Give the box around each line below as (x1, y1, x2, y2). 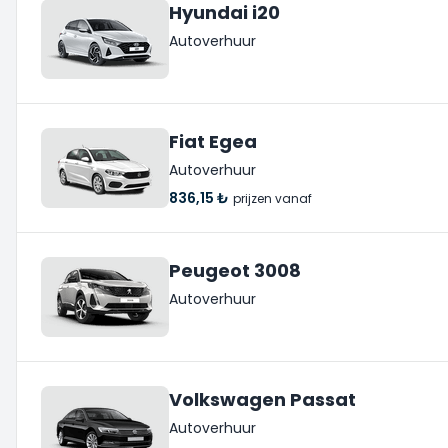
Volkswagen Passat (169, 387, 356, 412)
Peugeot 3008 (169, 258, 301, 283)
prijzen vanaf (233, 190, 312, 207)
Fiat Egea (169, 129, 257, 154)
